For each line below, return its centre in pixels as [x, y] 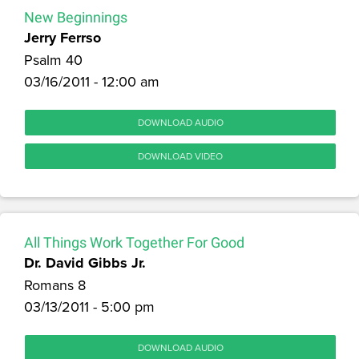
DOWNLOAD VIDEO [180, 155]
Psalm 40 [53, 59]
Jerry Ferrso [63, 37]
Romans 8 [55, 284]
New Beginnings [76, 17]
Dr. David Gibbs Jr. [85, 262]
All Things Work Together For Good [134, 242]
